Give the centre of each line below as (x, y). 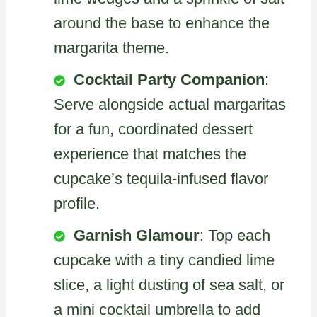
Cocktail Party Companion (169, 79)
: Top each (235, 235)
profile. (77, 203)
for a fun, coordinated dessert (153, 129)
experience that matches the (150, 154)
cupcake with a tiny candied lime (164, 260)
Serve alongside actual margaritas (170, 104)
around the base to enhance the (162, 23)
